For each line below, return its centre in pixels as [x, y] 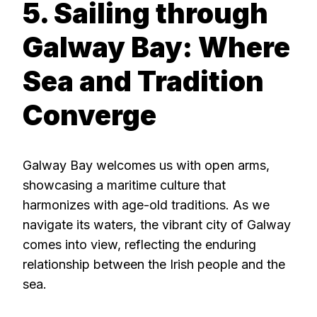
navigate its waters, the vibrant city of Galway [157, 224]
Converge [90, 115]
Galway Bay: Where [156, 47]
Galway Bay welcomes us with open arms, [146, 165]
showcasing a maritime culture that [124, 185]
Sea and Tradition [143, 81]
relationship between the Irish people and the [154, 264]
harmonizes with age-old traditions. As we [146, 204]
